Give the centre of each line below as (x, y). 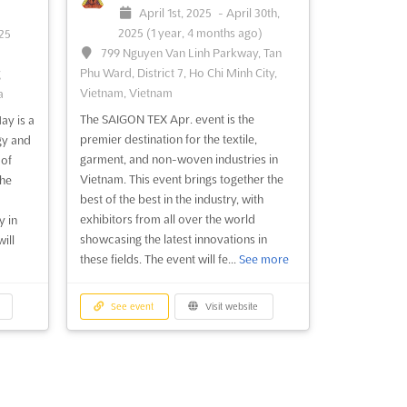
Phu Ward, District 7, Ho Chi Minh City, (178, 73)
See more (263, 259)
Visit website (231, 307)
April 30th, (253, 13)
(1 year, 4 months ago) (204, 33)
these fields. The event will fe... (159, 259)
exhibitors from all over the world (167, 219)
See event (131, 307)
